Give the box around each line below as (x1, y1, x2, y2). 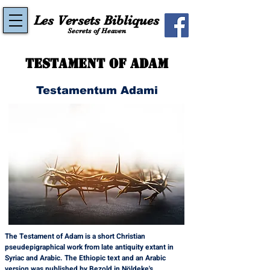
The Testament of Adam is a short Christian (5, 231, 147, 242)
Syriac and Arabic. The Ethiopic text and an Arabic (5, 253, 168, 263)
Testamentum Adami (36, 84, 158, 96)
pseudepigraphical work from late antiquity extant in (5, 242, 175, 253)
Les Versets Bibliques (34, 13, 159, 28)
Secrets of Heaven (67, 27, 126, 35)
